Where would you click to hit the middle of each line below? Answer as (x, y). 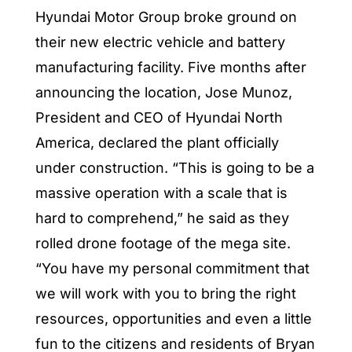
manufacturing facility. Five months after (170, 67)
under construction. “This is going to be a (174, 167)
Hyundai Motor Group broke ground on (166, 16)
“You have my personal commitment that (172, 268)
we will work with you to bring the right (165, 293)
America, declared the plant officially (157, 142)
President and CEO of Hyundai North (159, 117)
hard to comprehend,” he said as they (162, 218)
